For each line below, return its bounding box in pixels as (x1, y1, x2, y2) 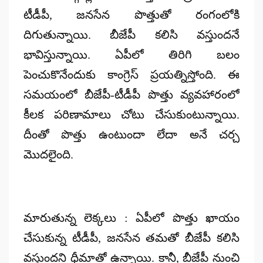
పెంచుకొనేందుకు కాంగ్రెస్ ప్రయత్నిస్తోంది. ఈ (23, 68, 240, 81)
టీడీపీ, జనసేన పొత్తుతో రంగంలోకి (23, 8, 240, 21)
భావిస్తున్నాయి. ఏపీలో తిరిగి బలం (23, 48, 240, 61)
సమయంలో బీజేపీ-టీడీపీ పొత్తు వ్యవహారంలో (23, 87, 240, 101)
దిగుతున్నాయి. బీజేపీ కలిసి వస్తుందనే (23, 28, 240, 41)
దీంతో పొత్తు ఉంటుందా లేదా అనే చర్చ (23, 127, 240, 141)
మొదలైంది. (23, 147, 73, 161)
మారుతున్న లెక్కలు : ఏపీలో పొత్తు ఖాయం (23, 211, 240, 224)
